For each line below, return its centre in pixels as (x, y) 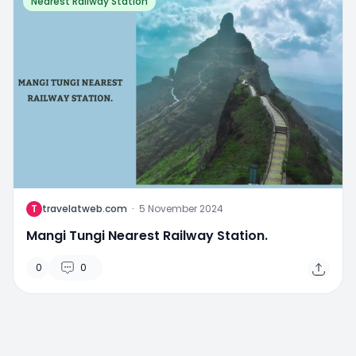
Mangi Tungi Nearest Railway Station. (147, 236)
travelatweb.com (85, 209)
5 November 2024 (181, 209)
